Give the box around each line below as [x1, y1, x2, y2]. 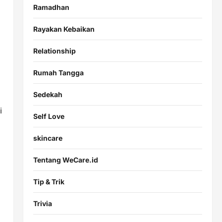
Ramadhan [33, 2, 69, 11]
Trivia [33, 199, 52, 208]
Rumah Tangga [33, 68, 84, 77]
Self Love [33, 111, 64, 120]
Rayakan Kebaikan [33, 24, 95, 33]
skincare [33, 133, 62, 142]
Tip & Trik [33, 177, 64, 186]
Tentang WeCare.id [33, 155, 98, 164]
